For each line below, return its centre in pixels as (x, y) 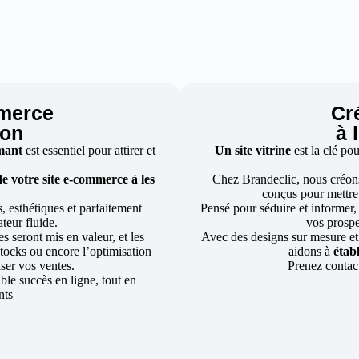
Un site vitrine (253, 150)
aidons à (311, 251)
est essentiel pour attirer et (91, 150)
